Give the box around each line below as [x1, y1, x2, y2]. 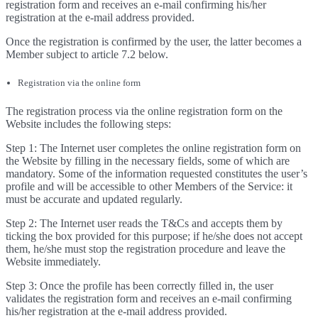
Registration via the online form [18, 77, 141, 88]
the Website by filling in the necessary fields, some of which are [6, 155, 290, 167]
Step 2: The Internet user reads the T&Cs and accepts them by [6, 217, 283, 229]
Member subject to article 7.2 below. [6, 48, 168, 60]
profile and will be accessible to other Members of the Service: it [6, 180, 292, 192]
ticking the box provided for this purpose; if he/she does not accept [6, 230, 302, 242]
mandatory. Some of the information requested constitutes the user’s [6, 168, 307, 180]
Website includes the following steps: [6, 118, 171, 130]
